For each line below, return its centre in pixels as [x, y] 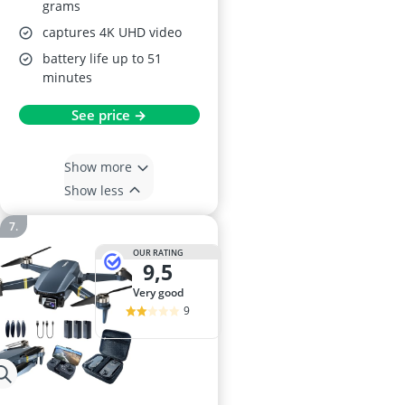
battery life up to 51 [102, 59]
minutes [67, 78]
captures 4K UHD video [112, 33]
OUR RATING [158, 252]
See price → [109, 115]
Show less [94, 190]
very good [161, 293]
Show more [98, 166]
